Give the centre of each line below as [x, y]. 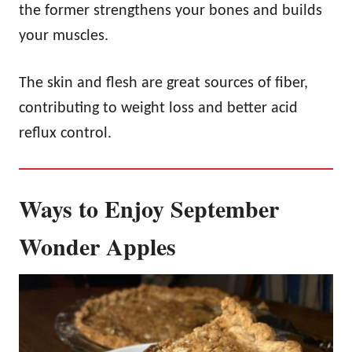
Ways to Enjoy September [149, 209]
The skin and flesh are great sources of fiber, [163, 84]
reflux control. [65, 134]
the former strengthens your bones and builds [170, 11]
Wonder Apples [97, 246]
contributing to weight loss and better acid [158, 109]
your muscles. [64, 37]
